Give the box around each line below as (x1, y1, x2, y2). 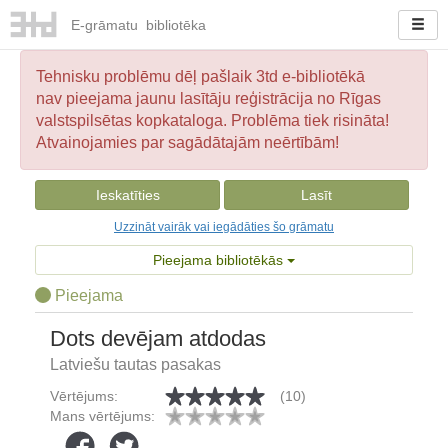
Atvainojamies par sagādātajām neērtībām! (36, 134, 339, 151)
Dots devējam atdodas (50, 326, 266, 351)
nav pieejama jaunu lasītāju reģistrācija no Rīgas (36, 90, 381, 107)
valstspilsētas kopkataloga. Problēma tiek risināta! (36, 112, 389, 129)
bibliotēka (141, 17, 206, 34)
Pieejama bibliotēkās (153, 252, 287, 268)
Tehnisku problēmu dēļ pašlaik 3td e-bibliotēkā (36, 68, 365, 85)
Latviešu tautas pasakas (50, 356, 221, 373)
